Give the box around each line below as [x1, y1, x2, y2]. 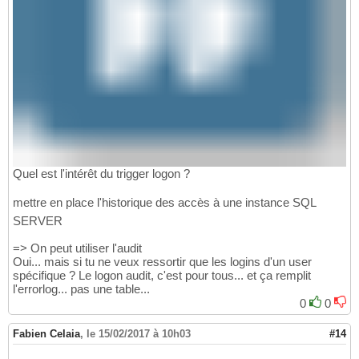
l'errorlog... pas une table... [13, 281, 150, 296]
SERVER [13, 213, 63, 228]
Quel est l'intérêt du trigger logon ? [13, 166, 190, 180]
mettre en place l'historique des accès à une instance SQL [13, 195, 316, 209]
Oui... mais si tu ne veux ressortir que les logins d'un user [13, 254, 312, 268]
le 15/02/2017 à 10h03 [87, 327, 191, 340]
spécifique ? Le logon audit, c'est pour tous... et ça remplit [13, 268, 311, 282]
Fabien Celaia [13, 327, 80, 340]
